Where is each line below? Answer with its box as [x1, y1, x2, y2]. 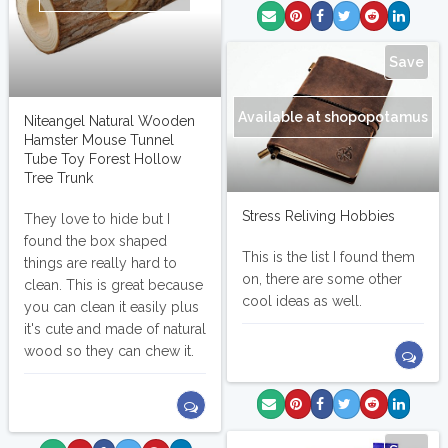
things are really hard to [24, 255, 177, 271]
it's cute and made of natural [24, 321, 206, 337]
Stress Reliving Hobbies [242, 208, 395, 224]
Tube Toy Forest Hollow [24, 151, 181, 167]
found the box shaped [24, 233, 167, 249]
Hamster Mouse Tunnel [24, 132, 174, 148]
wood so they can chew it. [24, 343, 194, 359]
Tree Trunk [24, 170, 93, 186]
